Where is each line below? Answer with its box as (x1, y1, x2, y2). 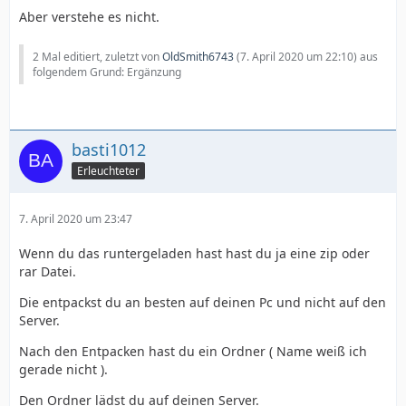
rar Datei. (19, 263, 76, 281)
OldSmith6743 (162, 49, 234, 65)
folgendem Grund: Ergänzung (33, 64, 181, 81)
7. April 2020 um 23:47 (19, 211, 132, 227)
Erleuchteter (77, 163, 140, 179)
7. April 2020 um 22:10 (240, 49, 353, 65)
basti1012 (72, 139, 146, 161)
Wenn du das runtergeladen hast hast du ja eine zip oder (19, 245, 370, 263)
